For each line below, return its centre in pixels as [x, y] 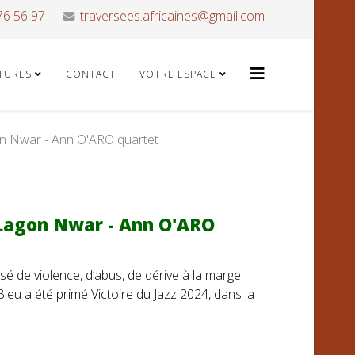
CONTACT [91, 74]
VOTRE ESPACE [178, 74]
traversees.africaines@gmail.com [172, 16]
